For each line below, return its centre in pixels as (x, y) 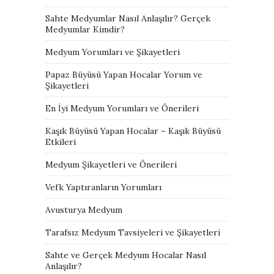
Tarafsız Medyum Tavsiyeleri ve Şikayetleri (133, 232)
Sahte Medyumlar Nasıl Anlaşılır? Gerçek (128, 18)
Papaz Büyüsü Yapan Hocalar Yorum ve (124, 74)
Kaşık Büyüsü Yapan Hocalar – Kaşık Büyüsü (133, 131)
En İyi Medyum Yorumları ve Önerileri (122, 108)
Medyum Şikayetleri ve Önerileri (111, 164)
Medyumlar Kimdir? (85, 29)
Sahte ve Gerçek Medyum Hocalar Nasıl (126, 255)
